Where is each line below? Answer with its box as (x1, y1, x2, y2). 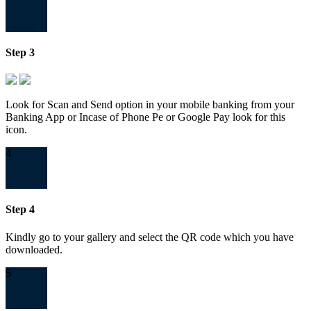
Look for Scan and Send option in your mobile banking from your (6, 99, 294, 111)
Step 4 (6, 203, 35, 216)
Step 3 (6, 46, 35, 58)
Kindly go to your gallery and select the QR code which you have (6, 230, 294, 243)
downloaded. (6, 243, 62, 255)
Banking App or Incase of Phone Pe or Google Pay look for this (6, 111, 285, 124)
